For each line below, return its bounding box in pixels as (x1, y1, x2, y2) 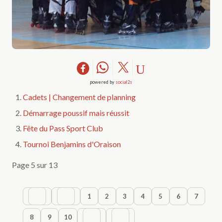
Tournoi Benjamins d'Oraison (23, 139, 121, 149)
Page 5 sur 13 (12, 160, 57, 169)
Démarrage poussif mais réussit (23, 108, 130, 117)
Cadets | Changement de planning (23, 92, 136, 102)
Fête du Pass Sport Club (23, 123, 104, 133)
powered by (90, 79, 115, 85)
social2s (115, 79, 132, 85)
